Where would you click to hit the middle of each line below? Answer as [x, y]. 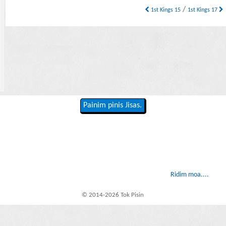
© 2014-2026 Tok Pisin [113, 195]
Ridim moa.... [189, 175]
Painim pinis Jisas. [112, 106]
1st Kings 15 [165, 10]
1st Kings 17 [204, 10]
